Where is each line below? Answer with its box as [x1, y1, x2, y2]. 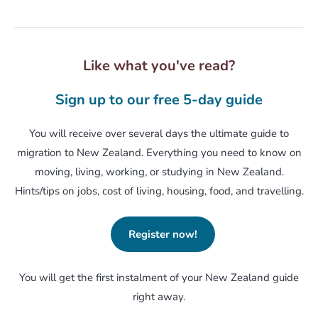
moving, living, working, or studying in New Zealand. [34, 164, 284, 179]
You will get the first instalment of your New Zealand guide [19, 270, 299, 285]
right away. [133, 289, 185, 304]
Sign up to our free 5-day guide [55, 89, 263, 109]
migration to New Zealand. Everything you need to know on [16, 145, 302, 160]
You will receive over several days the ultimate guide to [29, 126, 289, 141]
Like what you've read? [83, 55, 235, 75]
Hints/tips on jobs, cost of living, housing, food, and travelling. [14, 183, 304, 198]
